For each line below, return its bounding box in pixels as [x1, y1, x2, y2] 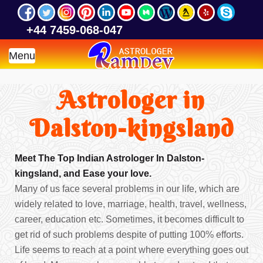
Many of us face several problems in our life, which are [15, 184, 240, 194]
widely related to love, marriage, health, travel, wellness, [15, 199, 247, 209]
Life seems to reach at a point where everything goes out [15, 245, 248, 255]
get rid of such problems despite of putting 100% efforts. [15, 230, 244, 240]
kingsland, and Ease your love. [15, 168, 151, 178]
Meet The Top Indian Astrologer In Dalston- [15, 153, 204, 163]
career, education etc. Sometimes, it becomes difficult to [15, 214, 244, 224]
